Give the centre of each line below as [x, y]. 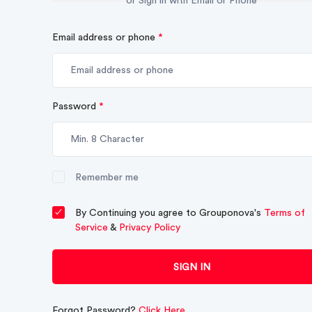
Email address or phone [105, 38]
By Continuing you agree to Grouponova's [170, 213]
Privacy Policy [150, 228]
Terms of [284, 213]
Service [92, 228]
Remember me [107, 178]
